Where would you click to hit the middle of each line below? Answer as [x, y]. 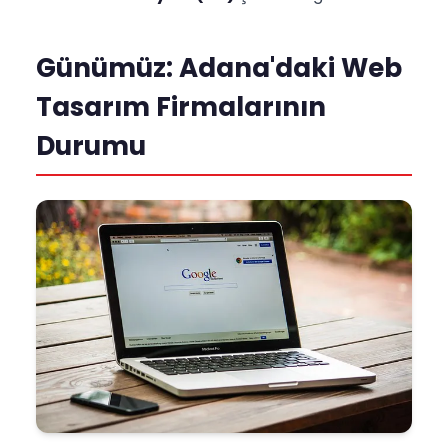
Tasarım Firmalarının [181, 107]
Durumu [91, 146]
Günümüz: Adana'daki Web [219, 68]
